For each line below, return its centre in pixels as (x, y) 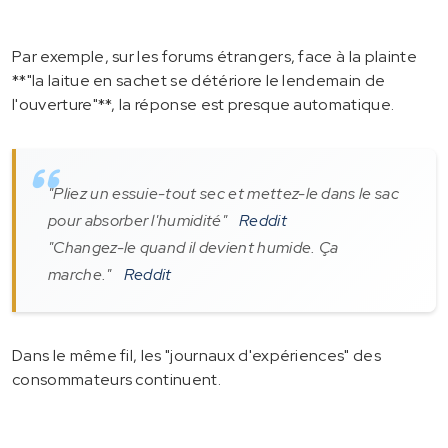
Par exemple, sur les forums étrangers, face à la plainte (214, 56)
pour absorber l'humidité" (138, 220)
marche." (80, 274)
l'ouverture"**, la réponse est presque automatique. (203, 104)
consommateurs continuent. (117, 379)
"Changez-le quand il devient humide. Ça (193, 247)
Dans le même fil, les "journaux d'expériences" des (197, 355)
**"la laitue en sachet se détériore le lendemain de (199, 80)
